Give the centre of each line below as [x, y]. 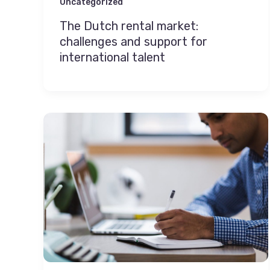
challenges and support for [133, 42]
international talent [114, 58]
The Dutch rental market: [129, 26]
